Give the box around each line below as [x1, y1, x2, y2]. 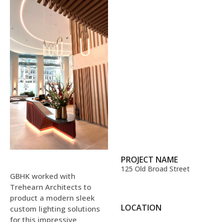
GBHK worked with [10, 171, 75, 181]
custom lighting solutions [10, 204, 100, 214]
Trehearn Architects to [10, 182, 91, 192]
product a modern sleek [10, 193, 95, 203]
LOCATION [121, 202, 162, 214]
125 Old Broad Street [121, 164, 190, 174]
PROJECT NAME [121, 154, 178, 166]
